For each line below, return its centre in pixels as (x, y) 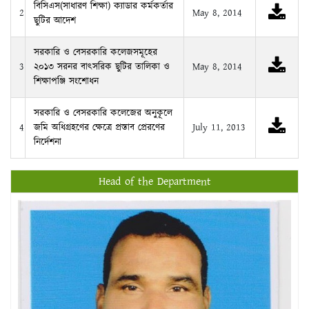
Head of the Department (154, 181)
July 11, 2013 (219, 127)
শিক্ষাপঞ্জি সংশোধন (66, 81)
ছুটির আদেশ (55, 20)
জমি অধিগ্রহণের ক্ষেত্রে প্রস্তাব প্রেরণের (99, 127)
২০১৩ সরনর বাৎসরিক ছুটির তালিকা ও (102, 67)
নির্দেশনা (48, 142)
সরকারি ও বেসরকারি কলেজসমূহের (96, 52)
